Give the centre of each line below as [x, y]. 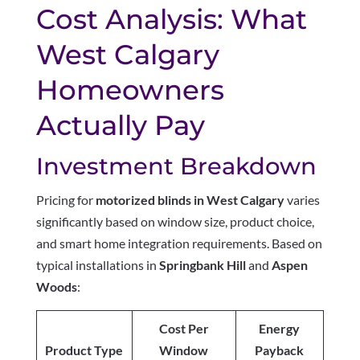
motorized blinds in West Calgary [190, 200]
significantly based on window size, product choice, [175, 222]
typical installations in [97, 265]
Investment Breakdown [176, 166]
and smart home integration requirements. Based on [179, 243]
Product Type [84, 350]
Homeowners [130, 90]
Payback [280, 350]
